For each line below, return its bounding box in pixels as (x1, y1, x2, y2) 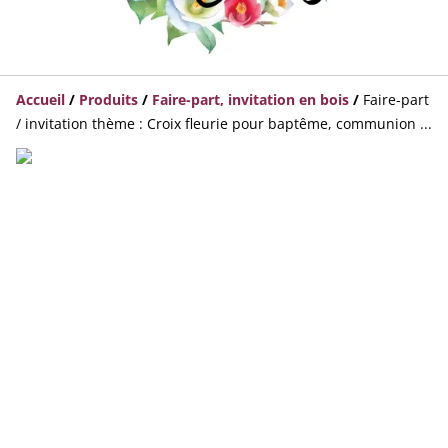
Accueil (16, 90, 65, 109)
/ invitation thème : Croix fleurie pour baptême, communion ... (16, 114, 432, 133)
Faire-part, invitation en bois (152, 90, 349, 109)
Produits (79, 90, 138, 109)
